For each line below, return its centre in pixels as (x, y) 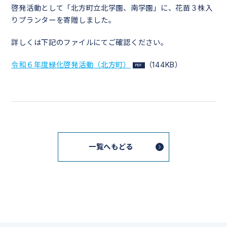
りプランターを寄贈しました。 (64, 20)
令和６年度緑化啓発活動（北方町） (71, 65)
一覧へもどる (111, 147)
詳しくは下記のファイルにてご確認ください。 (90, 43)
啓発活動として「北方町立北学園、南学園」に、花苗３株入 (112, 8)
